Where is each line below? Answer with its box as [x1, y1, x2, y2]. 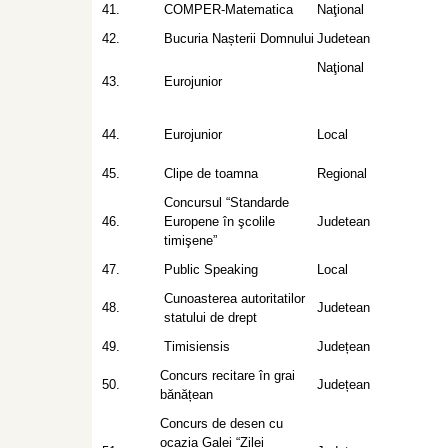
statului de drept [164, 310, 257, 325]
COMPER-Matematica [164, 2, 293, 17]
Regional [317, 166, 367, 181]
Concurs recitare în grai [160, 368, 295, 383]
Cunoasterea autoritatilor [164, 291, 305, 306]
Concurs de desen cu [160, 416, 283, 431]
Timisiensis [164, 339, 230, 354]
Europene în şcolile [164, 214, 275, 229]
